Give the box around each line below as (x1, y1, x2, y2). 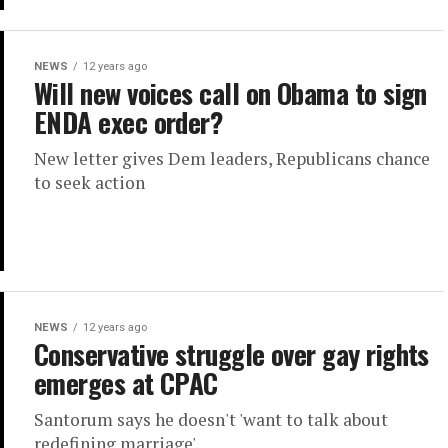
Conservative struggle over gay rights (34, 334, 429, 375)
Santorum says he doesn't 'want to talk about (34, 408, 388, 432)
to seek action (34, 171, 145, 195)
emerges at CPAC (34, 363, 218, 404)
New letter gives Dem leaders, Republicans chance (34, 147, 430, 171)
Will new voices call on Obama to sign (34, 73, 427, 114)
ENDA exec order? (34, 102, 223, 143)
